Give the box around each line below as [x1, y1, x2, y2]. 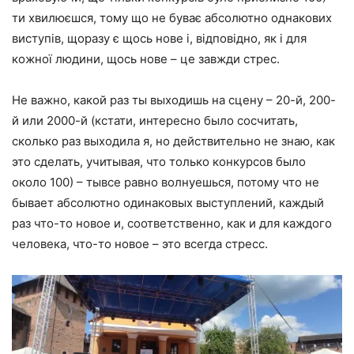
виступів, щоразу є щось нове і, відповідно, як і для [12, 31, 307, 47]
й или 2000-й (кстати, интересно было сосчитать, [12, 113, 298, 129]
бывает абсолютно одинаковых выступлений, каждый [12, 195, 324, 211]
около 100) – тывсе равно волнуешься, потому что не [12, 175, 319, 190]
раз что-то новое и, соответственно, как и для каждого [12, 216, 332, 232]
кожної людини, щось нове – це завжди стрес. [12, 51, 280, 67]
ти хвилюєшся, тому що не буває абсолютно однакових [12, 10, 332, 26]
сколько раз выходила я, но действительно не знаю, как [12, 134, 335, 149]
